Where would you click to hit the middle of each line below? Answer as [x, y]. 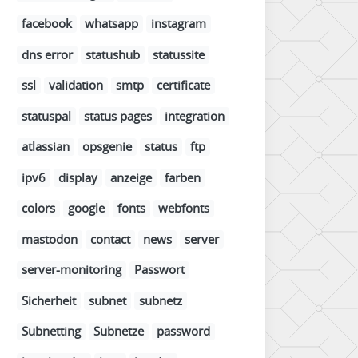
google [86, 208]
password [183, 331]
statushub [113, 54]
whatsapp [111, 24]
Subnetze [119, 331]
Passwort [159, 270]
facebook [47, 24]
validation [76, 85]
